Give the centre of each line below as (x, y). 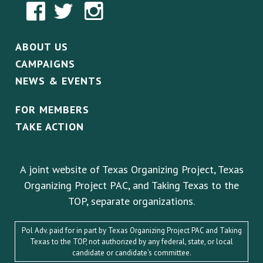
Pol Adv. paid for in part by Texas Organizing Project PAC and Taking (131, 230)
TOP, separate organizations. (131, 201)
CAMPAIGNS (45, 63)
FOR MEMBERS (52, 109)
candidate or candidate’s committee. (131, 252)
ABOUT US (42, 46)
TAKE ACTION (50, 126)
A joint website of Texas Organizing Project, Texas (131, 169)
